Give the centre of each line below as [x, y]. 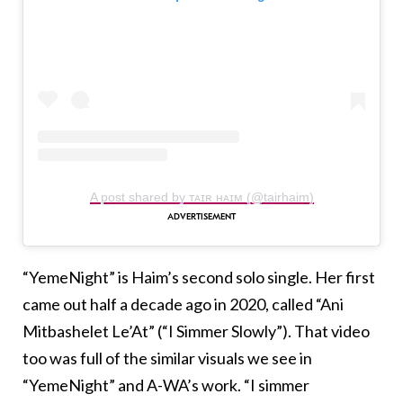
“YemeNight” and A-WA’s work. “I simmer [166, 385]
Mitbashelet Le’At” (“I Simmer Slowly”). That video [196, 331]
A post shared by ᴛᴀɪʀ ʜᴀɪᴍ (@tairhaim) [201, 197]
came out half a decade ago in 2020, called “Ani [183, 304]
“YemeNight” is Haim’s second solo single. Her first [199, 278]
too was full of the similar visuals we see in [167, 358]
